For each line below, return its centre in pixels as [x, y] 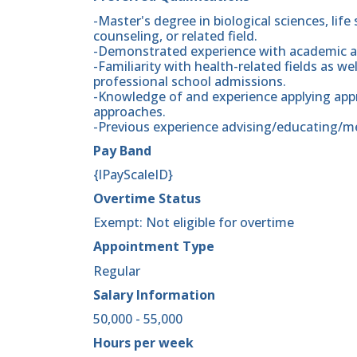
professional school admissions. [190, 81]
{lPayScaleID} [133, 174]
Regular [117, 271]
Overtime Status [147, 199]
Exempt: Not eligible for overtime [194, 223]
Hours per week [143, 343]
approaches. [129, 111]
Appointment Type [154, 247]
